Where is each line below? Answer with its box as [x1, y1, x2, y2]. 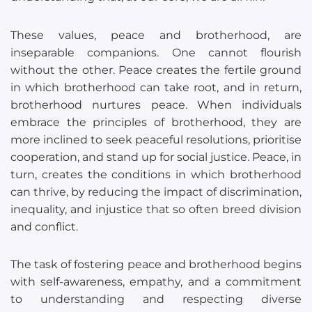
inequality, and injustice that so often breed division [10, 202, 302, 216]
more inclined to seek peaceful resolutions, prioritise [10, 132, 302, 146]
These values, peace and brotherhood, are [10, 28, 302, 42]
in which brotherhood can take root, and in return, [10, 80, 302, 94]
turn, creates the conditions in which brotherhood [10, 167, 302, 181]
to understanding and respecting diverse [10, 292, 302, 306]
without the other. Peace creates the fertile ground [10, 63, 302, 77]
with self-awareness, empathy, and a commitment [10, 274, 302, 288]
